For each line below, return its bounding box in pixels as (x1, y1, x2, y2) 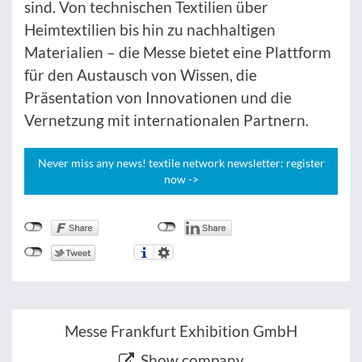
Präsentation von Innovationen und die (24, 88, 292, 107)
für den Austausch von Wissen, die (24, 65, 257, 85)
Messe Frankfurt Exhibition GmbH (65, 322, 297, 341)
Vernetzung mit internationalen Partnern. (24, 111, 309, 130)
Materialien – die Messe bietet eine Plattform (24, 43, 331, 62)
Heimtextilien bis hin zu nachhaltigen (24, 20, 276, 40)
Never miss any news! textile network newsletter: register (37, 156, 325, 170)
